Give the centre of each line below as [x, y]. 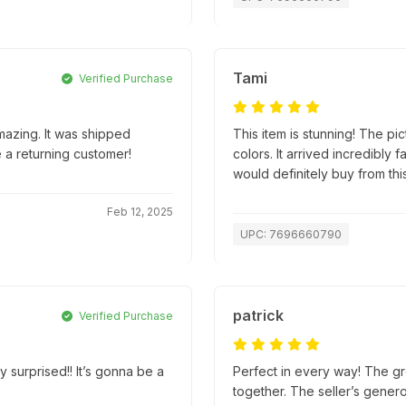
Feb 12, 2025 [140, 212]
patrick [258, 316]
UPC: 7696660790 [291, 235]
